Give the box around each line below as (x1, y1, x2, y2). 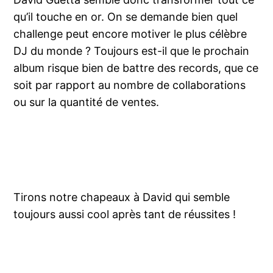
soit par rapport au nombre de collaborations (13, 79, 246, 92)
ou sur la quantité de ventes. (13, 96, 160, 109)
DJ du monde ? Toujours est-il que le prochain (13, 44, 250, 58)
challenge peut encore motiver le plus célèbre (13, 27, 247, 41)
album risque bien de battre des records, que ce (13, 62, 259, 75)
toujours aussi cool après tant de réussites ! (13, 208, 236, 221)
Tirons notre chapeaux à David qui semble (13, 191, 230, 204)
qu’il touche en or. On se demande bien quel (13, 10, 238, 24)
